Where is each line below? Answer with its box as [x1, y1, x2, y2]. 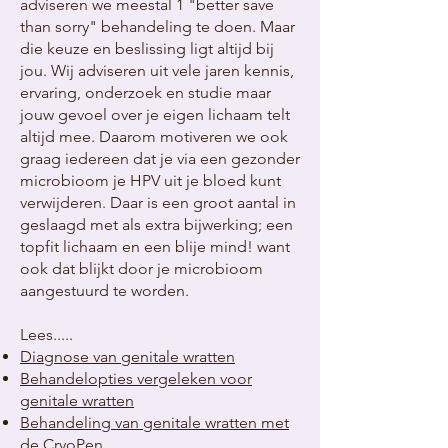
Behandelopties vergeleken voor [20, 369, 252, 388]
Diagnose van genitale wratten [20, 347, 235, 366]
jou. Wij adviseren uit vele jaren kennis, [20, 61, 294, 80]
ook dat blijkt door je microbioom [20, 259, 263, 278]
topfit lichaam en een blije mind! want [20, 237, 290, 256]
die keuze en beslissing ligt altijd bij [20, 39, 274, 58]
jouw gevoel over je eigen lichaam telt [20, 105, 290, 124]
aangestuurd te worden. [20, 281, 193, 300]
